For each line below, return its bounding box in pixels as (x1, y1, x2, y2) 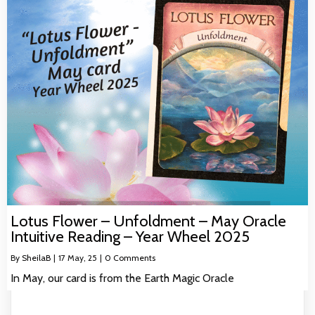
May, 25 (67, 252, 97, 264)
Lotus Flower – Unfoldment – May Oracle (11, 212, 286, 231)
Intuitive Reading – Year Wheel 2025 (11, 227, 250, 247)
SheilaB (22, 252, 51, 264)
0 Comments (105, 252, 155, 264)
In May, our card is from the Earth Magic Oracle (11, 271, 234, 285)
